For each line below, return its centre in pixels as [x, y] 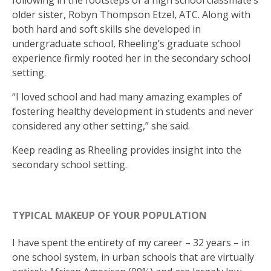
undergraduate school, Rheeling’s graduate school [126, 44]
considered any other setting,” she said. [101, 126]
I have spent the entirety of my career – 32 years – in [131, 242]
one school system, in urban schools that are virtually [133, 257]
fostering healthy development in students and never [133, 112]
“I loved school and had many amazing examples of [127, 97]
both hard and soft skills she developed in [106, 29]
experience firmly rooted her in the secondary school [131, 58]
